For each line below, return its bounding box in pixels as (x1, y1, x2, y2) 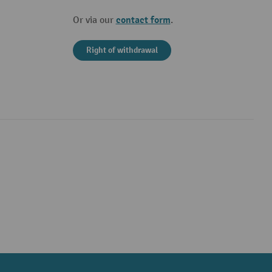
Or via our (72, 15, 116, 26)
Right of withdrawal (86, 45, 158, 55)
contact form (115, 14, 171, 26)
